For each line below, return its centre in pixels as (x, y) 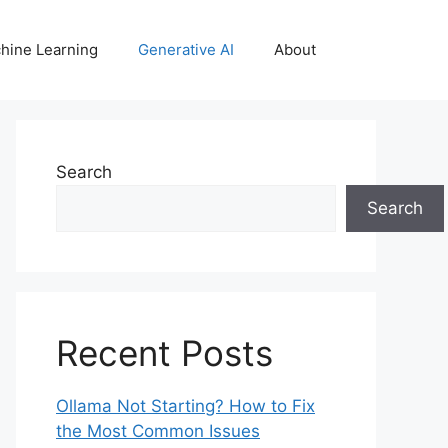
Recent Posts (164, 353)
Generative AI (186, 49)
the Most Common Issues (158, 431)
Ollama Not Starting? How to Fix (185, 406)
